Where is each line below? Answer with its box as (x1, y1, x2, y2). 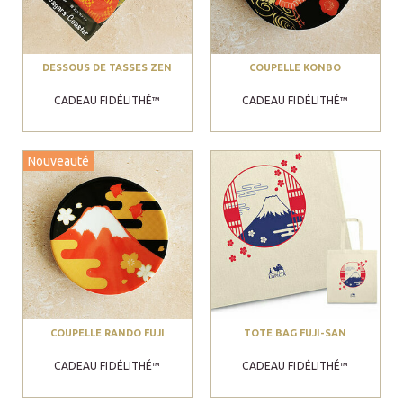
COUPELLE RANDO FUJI (49, 327, 165, 339)
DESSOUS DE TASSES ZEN (42, 62, 173, 74)
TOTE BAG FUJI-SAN (244, 327, 347, 339)
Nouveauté (28, 154, 89, 169)
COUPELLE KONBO (249, 62, 342, 74)
